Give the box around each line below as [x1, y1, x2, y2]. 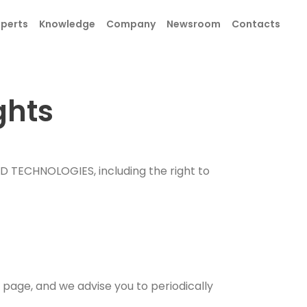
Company [106, 17, 156, 32]
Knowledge [39, 17, 95, 32]
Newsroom [167, 17, 221, 32]
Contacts [232, 17, 280, 32]
